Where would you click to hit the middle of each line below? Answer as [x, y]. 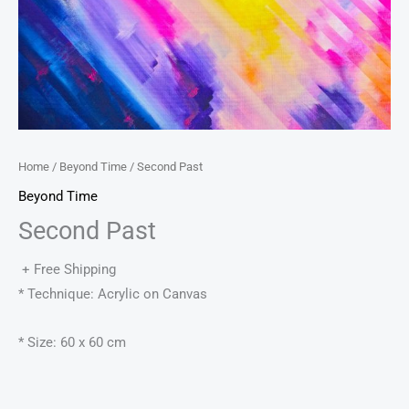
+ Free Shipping [69, 270]
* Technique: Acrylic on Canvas [113, 294]
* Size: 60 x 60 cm [72, 342]
